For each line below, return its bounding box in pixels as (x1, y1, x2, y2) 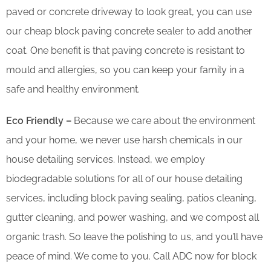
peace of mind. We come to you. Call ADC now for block (6, 250, 256, 262)
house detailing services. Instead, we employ (6, 153, 205, 165)
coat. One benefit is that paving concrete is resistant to (6, 44, 245, 56)
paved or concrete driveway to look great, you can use (6, 5, 252, 18)
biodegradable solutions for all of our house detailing (6, 172, 243, 184)
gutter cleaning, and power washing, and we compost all (6, 211, 259, 223)
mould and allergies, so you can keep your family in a (6, 64, 244, 76)
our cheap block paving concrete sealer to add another (6, 25, 252, 37)
